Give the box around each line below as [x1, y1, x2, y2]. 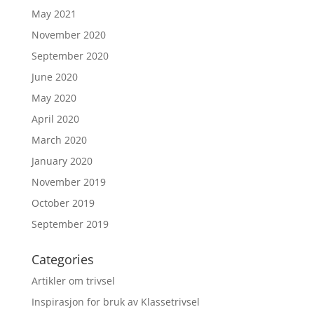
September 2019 [31, 217, 109, 231]
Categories [31, 251, 94, 268]
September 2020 [31, 49, 109, 63]
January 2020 [31, 154, 93, 168]
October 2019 [31, 196, 95, 210]
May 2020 [31, 91, 76, 105]
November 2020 [31, 28, 106, 42]
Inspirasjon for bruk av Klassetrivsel [31, 295, 200, 309]
